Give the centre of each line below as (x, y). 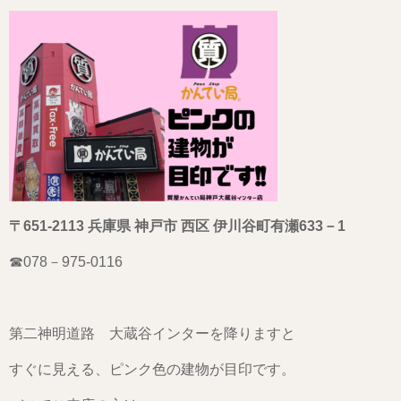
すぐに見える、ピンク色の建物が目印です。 (152, 370)
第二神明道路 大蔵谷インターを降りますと (152, 334)
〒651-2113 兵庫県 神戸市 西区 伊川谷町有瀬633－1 (177, 226)
